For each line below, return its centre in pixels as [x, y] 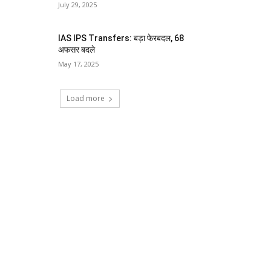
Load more [85, 99]
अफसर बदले [77, 50]
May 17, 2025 [79, 64]
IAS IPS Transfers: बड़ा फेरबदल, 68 [121, 38]
